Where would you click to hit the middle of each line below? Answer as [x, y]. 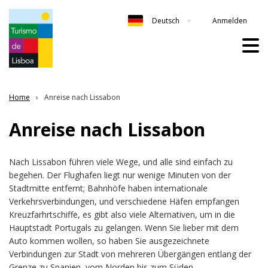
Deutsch [166, 21]
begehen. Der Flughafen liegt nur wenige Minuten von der [120, 175]
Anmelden [230, 20]
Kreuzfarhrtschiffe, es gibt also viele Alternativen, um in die [122, 214]
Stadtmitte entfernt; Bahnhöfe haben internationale [108, 188]
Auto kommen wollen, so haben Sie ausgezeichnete [109, 240]
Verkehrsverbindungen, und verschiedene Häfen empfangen [124, 201]
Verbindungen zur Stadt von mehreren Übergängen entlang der [130, 254]
